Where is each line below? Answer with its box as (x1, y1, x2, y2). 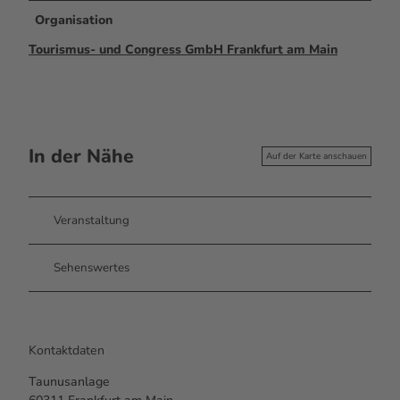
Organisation (35, 11, 113, 29)
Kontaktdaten (29, 341, 104, 359)
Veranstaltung (54, 212, 129, 229)
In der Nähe (29, 143, 134, 169)
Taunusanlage (29, 372, 110, 390)
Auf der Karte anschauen (266, 150, 367, 163)
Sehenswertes (54, 260, 129, 277)
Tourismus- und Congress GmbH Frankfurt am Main (29, 40, 337, 58)
